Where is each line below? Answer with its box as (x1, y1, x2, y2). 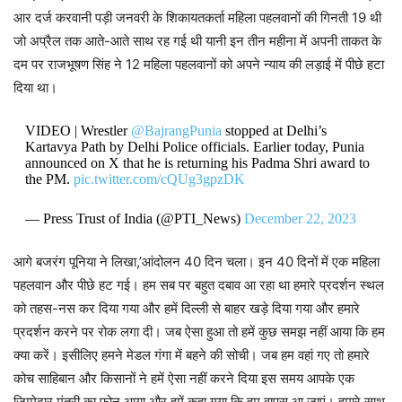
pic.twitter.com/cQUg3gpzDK (73, 171, 245, 188)
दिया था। (13, 79, 57, 97)
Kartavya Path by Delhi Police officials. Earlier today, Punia (24, 139, 364, 155)
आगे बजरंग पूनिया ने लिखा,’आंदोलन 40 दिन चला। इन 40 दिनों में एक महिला (13, 253, 380, 271)
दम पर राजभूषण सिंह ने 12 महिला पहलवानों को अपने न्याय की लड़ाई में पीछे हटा (13, 56, 384, 74)
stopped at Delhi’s (221, 123, 327, 139)
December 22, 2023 (243, 211, 356, 227)
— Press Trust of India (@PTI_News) (24, 211, 244, 227)
